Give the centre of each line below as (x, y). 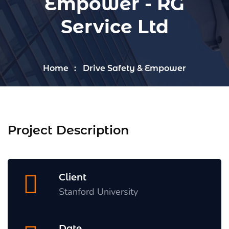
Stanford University (98, 191)
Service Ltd (114, 26)
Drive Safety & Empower (134, 68)
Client (73, 177)
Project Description (68, 130)
